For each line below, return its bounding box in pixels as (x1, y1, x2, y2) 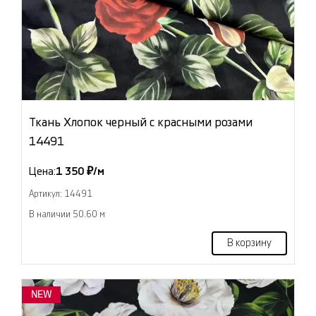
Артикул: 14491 (29, 190, 92, 199)
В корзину (227, 238, 272, 249)
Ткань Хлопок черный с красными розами (29, 116, 253, 129)
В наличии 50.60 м (29, 210, 105, 219)
